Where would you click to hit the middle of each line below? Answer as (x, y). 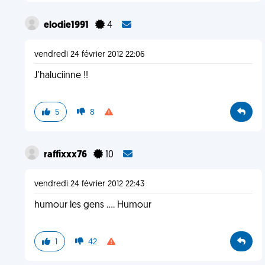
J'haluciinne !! (61, 76)
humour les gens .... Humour (93, 205)
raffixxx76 (66, 155)
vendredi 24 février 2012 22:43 (89, 184)
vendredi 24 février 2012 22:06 (89, 55)
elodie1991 (67, 25)
